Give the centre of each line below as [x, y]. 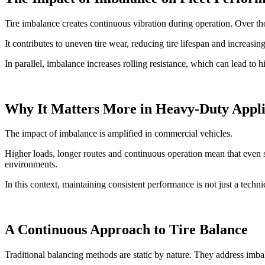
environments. [31, 164]
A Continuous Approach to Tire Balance [126, 230]
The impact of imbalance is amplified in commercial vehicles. [119, 134]
